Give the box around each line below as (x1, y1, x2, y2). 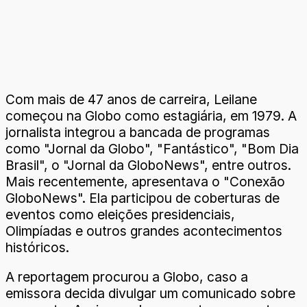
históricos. (5, 239, 69, 256)
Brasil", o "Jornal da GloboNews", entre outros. (5, 157, 291, 173)
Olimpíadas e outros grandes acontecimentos (5, 223, 282, 239)
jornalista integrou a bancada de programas (5, 124, 270, 140)
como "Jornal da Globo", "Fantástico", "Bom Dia (5, 140, 299, 157)
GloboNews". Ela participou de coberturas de (5, 190, 280, 206)
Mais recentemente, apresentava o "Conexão (5, 173, 285, 190)
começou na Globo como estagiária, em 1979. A (5, 108, 297, 124)
